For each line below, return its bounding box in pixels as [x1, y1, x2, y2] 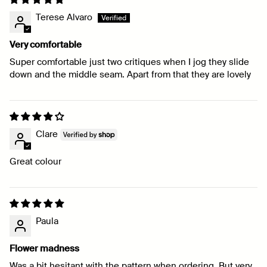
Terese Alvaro [36, 11, 92, 23]
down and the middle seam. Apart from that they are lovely [10, 68, 251, 80]
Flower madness [10, 242, 79, 254]
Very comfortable [10, 38, 82, 51]
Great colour [10, 155, 61, 167]
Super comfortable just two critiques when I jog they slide [10, 55, 249, 68]
